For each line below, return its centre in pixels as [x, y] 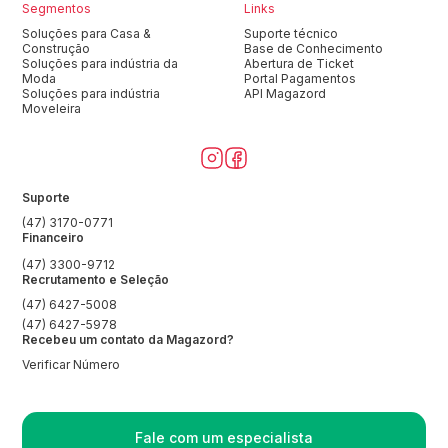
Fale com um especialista [224, 437]
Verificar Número [71, 364]
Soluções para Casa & [87, 33]
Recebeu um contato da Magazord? [128, 339]
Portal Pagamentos [300, 78]
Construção [56, 48]
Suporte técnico [291, 33]
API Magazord [285, 93]
